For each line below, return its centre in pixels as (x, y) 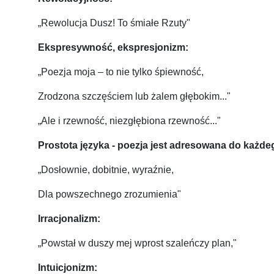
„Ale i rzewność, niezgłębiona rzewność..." (129, 121)
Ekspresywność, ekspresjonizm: (113, 48)
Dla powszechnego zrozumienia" (109, 194)
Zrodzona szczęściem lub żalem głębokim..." (134, 97)
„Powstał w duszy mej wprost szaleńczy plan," (137, 243)
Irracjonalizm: (69, 219)
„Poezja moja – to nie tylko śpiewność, (121, 72)
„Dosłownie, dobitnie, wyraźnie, (106, 170)
